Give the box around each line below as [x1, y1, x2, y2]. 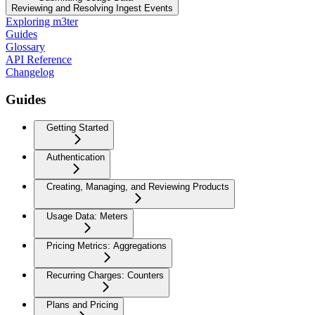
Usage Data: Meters [46, 211, 128, 222]
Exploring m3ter [6, 15, 78, 27]
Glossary [6, 40, 45, 53]
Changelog [6, 65, 54, 78]
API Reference [6, 53, 72, 65]
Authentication [46, 152, 105, 163]
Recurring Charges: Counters [46, 270, 164, 281]
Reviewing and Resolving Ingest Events [11, 2, 173, 13]
